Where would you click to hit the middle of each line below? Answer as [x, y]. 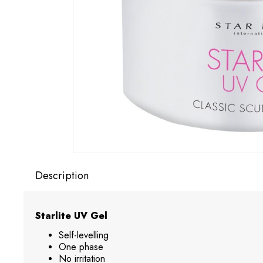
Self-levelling [84, 235]
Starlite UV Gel [71, 216]
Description [62, 176]
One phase [81, 247]
